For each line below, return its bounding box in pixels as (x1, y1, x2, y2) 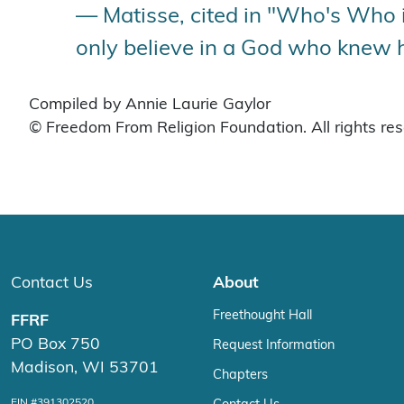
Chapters (213, 368, 268, 381)
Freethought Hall (213, 308, 312, 322)
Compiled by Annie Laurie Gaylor (29, 96, 271, 112)
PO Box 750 (11, 336, 100, 352)
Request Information (213, 338, 335, 352)
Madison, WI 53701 (11, 360, 159, 375)
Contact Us (11, 275, 93, 290)
